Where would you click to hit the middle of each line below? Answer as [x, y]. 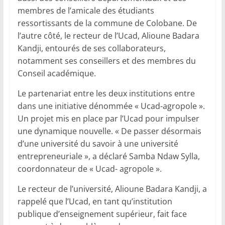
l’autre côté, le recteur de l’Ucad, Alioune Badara [108, 36]
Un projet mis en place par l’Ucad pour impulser [108, 119]
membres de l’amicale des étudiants [86, 11]
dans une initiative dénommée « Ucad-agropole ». [111, 106]
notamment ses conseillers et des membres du [106, 61]
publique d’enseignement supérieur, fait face [102, 214]
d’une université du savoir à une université [98, 144]
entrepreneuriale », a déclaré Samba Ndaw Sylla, [108, 156]
